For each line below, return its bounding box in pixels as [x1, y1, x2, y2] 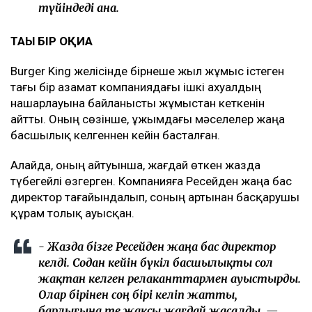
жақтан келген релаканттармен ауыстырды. [38, 272, 301, 286]
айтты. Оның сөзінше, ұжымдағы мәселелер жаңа [10, 112, 285, 127]
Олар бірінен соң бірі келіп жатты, [38, 288, 237, 302]
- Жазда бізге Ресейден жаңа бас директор [38, 240, 276, 254]
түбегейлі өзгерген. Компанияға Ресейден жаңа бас [10, 174, 292, 189]
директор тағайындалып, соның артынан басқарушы [10, 190, 299, 205]
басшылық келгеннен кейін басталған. [10, 128, 220, 143]
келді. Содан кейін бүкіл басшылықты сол [38, 256, 273, 270]
